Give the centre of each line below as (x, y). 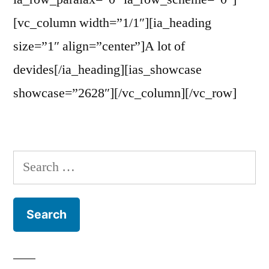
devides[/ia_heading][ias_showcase (107, 69)
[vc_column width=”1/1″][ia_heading (112, 23)
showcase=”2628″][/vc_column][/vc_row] (125, 93)
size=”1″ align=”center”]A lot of (99, 46)
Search (31, 161)
